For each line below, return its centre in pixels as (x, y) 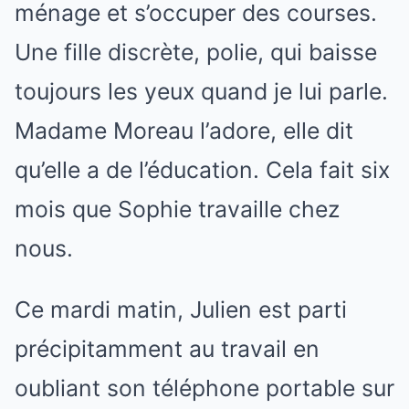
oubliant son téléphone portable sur (204, 388)
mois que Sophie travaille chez (177, 209)
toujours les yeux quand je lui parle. (201, 91)
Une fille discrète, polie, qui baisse (196, 52)
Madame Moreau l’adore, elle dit (184, 131)
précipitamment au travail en (167, 349)
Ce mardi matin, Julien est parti (181, 309)
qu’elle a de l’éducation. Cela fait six (202, 170)
